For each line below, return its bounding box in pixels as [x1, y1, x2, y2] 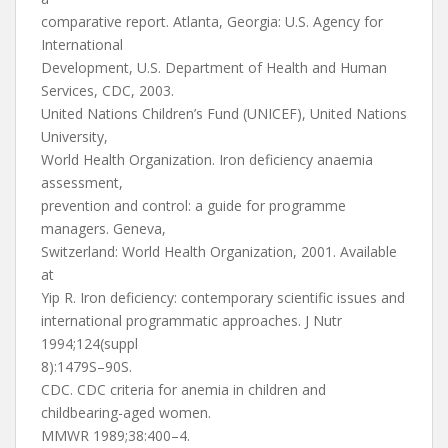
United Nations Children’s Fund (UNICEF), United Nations [41, 104, 407, 123]
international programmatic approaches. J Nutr [41, 311, 342, 330]
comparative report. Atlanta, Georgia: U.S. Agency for [41, 12, 383, 31]
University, [41, 127, 108, 146]
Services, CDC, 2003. [41, 81, 174, 100]
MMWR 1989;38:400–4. [41, 426, 190, 445]
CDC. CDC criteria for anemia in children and [41, 380, 326, 399]
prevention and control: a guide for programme [41, 196, 346, 215]
